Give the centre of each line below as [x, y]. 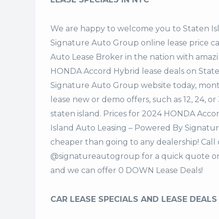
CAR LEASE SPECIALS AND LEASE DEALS [134, 199]
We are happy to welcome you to [117, 29]
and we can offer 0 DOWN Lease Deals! [127, 171]
